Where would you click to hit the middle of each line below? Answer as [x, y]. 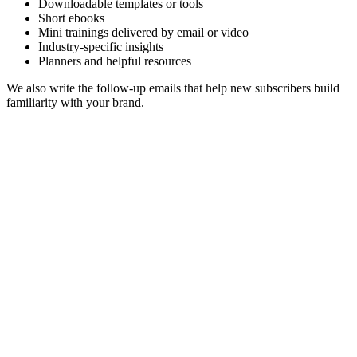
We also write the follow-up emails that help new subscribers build [173, 88]
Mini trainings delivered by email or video [143, 33]
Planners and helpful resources [115, 61]
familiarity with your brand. [75, 103]
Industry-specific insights [101, 47]
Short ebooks [71, 18]
